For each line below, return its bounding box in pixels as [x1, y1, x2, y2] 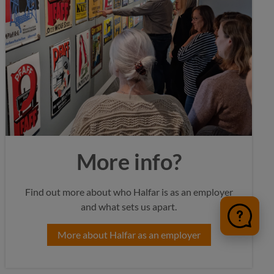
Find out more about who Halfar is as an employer [24, 186, 233, 198]
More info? [76, 148, 182, 175]
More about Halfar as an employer [57, 229, 201, 240]
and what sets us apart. [81, 201, 177, 212]
